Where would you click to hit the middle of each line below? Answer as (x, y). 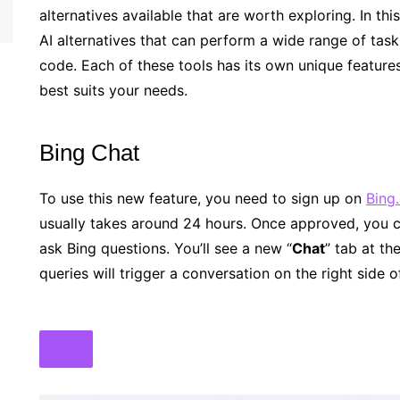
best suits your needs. (113, 90)
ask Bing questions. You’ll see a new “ (166, 248)
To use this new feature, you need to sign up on (203, 198)
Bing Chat (89, 152)
